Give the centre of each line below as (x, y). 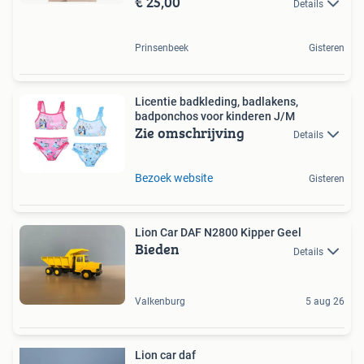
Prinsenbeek (162, 48)
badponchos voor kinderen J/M (215, 116)
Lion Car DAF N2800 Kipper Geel (218, 233)
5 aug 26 (325, 301)
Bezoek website (174, 178)
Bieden (157, 249)
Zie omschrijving (190, 132)
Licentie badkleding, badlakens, (217, 101)
